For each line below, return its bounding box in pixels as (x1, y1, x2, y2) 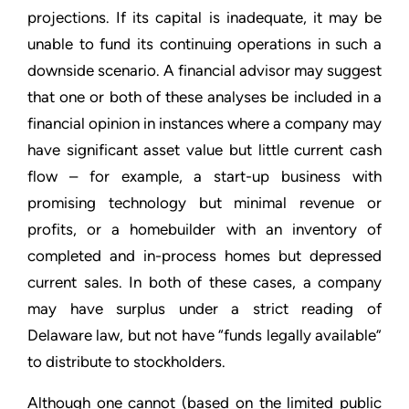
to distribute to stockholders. (27, 352, 225, 371)
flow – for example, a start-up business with (27, 167, 382, 185)
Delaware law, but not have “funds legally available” (27, 326, 382, 344)
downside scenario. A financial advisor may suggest (27, 61, 382, 79)
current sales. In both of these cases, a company (27, 273, 382, 291)
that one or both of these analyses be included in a (27, 88, 382, 106)
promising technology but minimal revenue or (27, 194, 382, 212)
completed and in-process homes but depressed (27, 246, 382, 265)
